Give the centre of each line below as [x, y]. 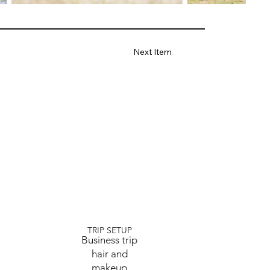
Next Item [153, 52]
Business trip [110, 240]
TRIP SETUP [109, 231]
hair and [109, 254]
